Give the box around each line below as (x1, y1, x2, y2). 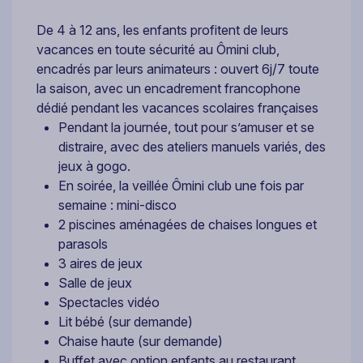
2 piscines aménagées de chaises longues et (58, 216, 317, 233)
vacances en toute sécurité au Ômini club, (36, 41, 280, 58)
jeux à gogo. (58, 158, 130, 175)
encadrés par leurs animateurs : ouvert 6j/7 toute (36, 61, 319, 78)
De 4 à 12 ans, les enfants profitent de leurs (36, 22, 288, 39)
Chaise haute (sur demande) (58, 333, 223, 350)
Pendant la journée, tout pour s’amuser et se (58, 119, 314, 136)
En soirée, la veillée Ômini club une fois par (58, 177, 304, 194)
